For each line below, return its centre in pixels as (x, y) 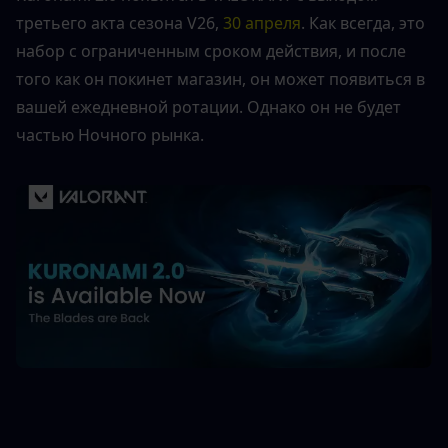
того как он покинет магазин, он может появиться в (220, 78)
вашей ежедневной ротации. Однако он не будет (208, 106)
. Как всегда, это (363, 22)
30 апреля (260, 22)
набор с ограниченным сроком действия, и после (211, 50)
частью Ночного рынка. (110, 134)
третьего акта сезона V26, (117, 22)
